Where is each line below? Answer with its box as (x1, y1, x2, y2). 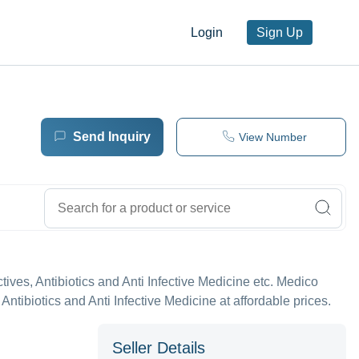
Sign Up (256, 26, 303, 40)
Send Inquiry (72, 129, 151, 143)
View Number (238, 130, 307, 143)
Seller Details (112, 339, 205, 357)
